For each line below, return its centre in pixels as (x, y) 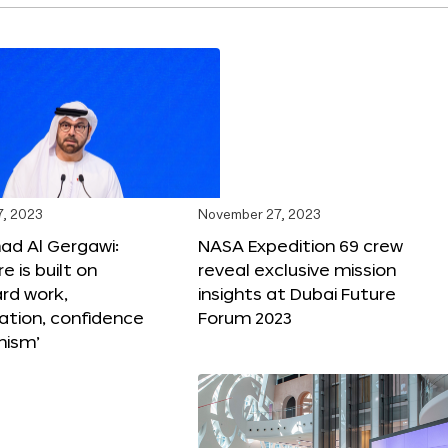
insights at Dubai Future (297, 293)
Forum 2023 (245, 317)
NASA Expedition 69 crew (300, 245)
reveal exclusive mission (297, 269)
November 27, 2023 (259, 215)
